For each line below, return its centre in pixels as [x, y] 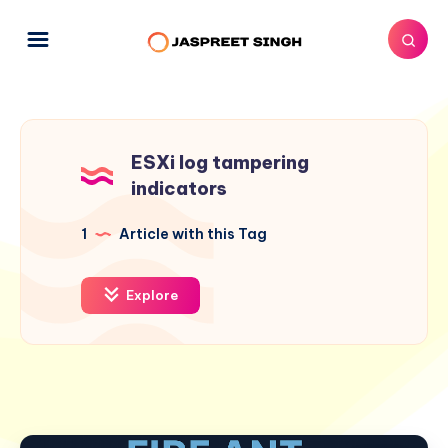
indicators [179, 188]
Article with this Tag [191, 233]
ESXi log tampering [220, 162]
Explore [150, 294]
